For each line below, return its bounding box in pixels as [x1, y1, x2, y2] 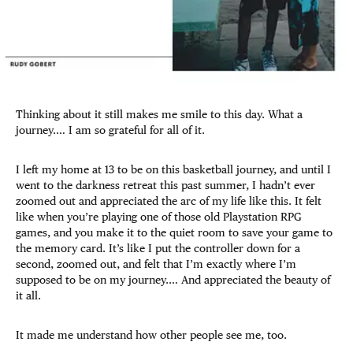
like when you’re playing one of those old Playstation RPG [16, 210, 302, 224]
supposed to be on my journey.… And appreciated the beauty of [16, 273, 330, 287]
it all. [16, 289, 44, 303]
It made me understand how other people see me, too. [16, 329, 290, 342]
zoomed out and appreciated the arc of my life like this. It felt [16, 195, 321, 208]
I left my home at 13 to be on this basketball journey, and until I [16, 163, 331, 176]
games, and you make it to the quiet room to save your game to [16, 226, 333, 240]
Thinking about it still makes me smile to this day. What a [16, 108, 303, 121]
